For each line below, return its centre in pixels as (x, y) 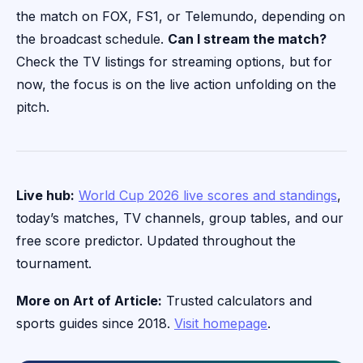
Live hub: (45, 196)
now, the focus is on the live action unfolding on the (176, 85)
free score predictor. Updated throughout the (156, 241)
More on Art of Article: (89, 301)
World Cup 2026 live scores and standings (208, 196)
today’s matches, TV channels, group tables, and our (180, 218)
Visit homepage (221, 324)
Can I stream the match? (247, 39)
